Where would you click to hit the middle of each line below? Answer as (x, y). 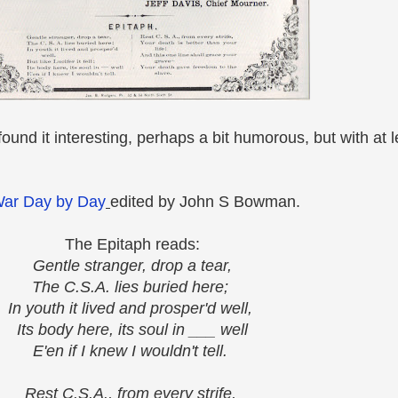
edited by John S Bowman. (205, 202)
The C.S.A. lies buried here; (132, 287)
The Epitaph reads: (132, 245)
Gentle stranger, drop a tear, (132, 266)
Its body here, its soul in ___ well (132, 330)
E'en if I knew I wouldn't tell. (132, 351)
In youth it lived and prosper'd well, (132, 309)
